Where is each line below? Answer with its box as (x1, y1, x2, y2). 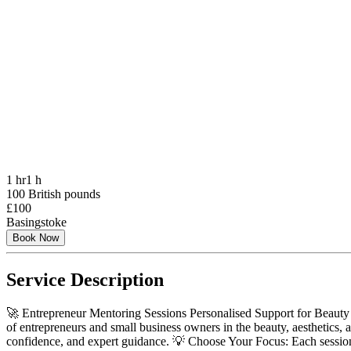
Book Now (13, 231, 59, 244)
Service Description (6, 269, 164, 290)
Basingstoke (6, 215, 67, 229)
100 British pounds (6, 186, 100, 201)
